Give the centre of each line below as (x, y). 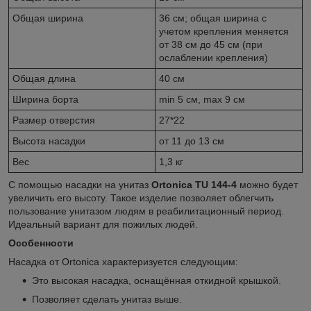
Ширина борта (45, 99)
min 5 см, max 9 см (202, 99)
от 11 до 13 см (192, 141)
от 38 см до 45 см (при (211, 44)
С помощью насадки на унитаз (80, 184)
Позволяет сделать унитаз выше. (107, 299)
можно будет (267, 184)
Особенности (41, 243)
